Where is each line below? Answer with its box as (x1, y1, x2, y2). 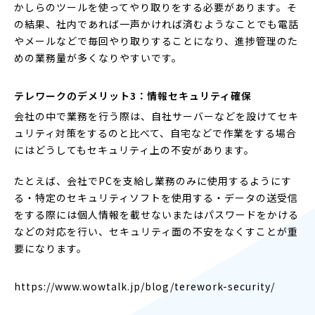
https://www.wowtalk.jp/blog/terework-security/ (14, 278, 275, 293)
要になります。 (14, 240, 87, 255)
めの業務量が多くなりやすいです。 (14, 50, 182, 65)
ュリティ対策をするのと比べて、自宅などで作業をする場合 (14, 125, 297, 140)
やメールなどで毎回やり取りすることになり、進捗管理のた (14, 33, 298, 48)
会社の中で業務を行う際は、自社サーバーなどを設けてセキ (14, 108, 299, 123)
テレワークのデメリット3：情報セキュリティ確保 (14, 88, 252, 103)
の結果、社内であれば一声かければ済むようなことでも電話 (14, 16, 299, 31)
